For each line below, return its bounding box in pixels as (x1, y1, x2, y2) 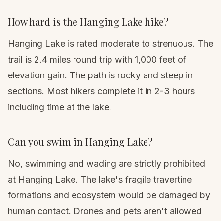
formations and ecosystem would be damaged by (8, 190, 210, 201)
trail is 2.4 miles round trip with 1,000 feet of (8, 54, 186, 65)
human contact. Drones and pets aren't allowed (8, 206, 202, 217)
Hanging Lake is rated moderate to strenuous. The (8, 38, 213, 49)
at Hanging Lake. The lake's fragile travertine (8, 174, 192, 185)
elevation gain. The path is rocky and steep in (8, 70, 193, 81)
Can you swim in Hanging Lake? (8, 135, 153, 148)
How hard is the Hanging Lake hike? (8, 15, 169, 29)
